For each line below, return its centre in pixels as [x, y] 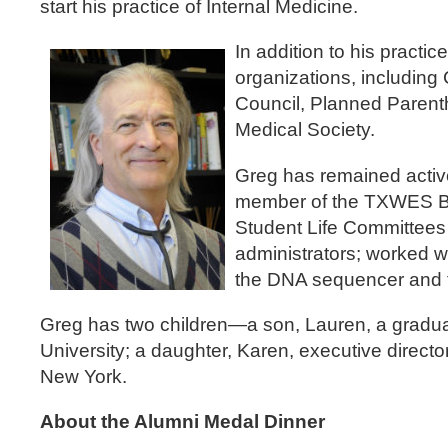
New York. [86, 376]
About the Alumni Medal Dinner [182, 422]
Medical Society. [305, 130]
